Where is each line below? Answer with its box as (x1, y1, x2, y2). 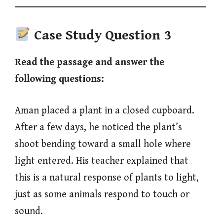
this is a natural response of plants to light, (15, 172, 199, 184)
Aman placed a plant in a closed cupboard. (15, 105, 194, 116)
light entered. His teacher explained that (15, 155, 188, 167)
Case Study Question (34, 28, 164, 44)
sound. (15, 205, 43, 217)
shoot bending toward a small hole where (15, 138, 191, 150)
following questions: (15, 73, 104, 85)
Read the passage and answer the (15, 56, 164, 68)
